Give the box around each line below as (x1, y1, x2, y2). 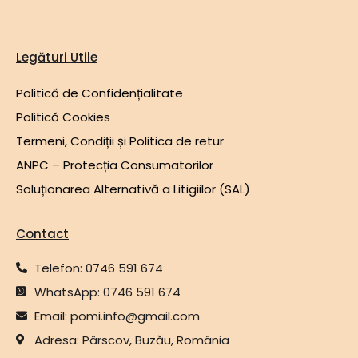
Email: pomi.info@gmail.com (34, 307, 200, 324)
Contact (16, 225, 69, 242)
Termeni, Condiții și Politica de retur (16, 132, 224, 149)
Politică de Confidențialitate (16, 84, 183, 101)
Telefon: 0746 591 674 (34, 259, 163, 276)
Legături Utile (16, 48, 97, 66)
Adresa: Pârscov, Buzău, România (34, 331, 229, 348)
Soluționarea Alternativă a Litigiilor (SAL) (16, 180, 250, 197)
